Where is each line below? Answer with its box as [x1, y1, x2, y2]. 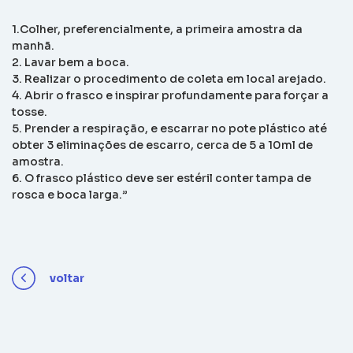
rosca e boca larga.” [12, 188, 128, 202]
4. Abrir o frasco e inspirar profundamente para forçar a [12, 88, 329, 102]
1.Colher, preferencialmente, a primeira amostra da [12, 22, 303, 36]
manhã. [12, 39, 54, 53]
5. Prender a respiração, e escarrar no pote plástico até [12, 121, 327, 136]
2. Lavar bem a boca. [12, 55, 129, 69]
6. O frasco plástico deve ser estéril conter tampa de [12, 171, 311, 185]
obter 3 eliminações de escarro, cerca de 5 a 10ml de [12, 138, 313, 152]
